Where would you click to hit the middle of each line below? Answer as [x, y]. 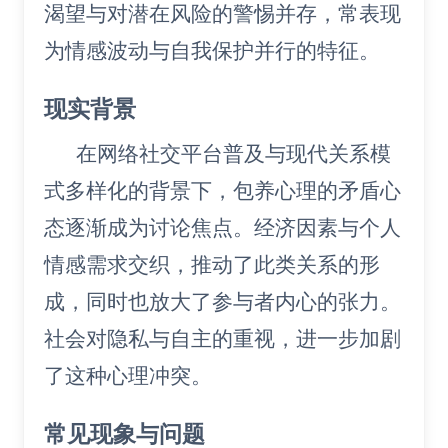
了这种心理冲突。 [128, 375]
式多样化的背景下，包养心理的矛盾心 [222, 190]
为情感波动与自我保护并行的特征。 [212, 50]
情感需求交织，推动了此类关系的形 [212, 264]
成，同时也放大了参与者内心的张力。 [222, 301]
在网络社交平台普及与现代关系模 [233, 153]
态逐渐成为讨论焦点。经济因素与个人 [222, 227]
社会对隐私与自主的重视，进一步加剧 [222, 338]
